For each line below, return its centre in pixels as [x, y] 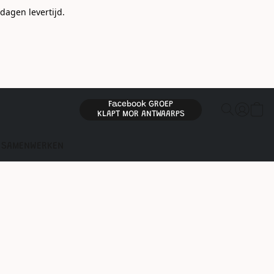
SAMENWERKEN [33, 146]
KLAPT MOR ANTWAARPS [141, 114]
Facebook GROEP [140, 105]
